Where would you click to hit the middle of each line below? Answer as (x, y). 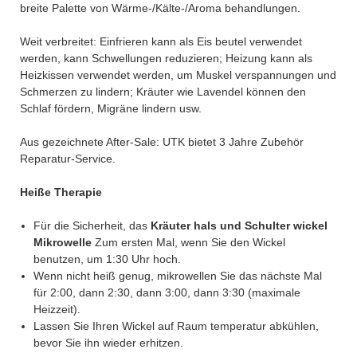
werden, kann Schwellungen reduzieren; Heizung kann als (166, 58)
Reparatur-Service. (68, 158)
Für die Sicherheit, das (92, 225)
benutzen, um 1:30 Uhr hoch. (107, 259)
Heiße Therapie (61, 192)
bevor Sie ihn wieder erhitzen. (108, 342)
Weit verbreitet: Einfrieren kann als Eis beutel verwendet (161, 41)
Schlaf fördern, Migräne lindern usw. (111, 108)
